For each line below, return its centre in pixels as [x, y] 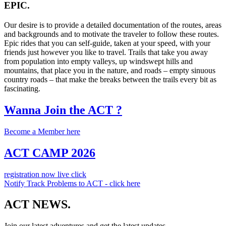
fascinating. [22, 88]
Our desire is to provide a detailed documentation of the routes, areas [113, 25]
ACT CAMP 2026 [50, 153]
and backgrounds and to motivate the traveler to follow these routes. [111, 34]
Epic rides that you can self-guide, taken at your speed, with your [107, 43]
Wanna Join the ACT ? [63, 110]
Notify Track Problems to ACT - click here [72, 183]
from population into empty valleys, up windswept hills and [98, 61]
